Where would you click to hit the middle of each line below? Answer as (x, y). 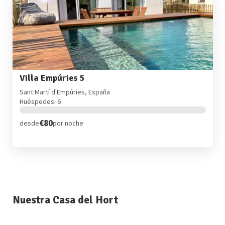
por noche (68, 123)
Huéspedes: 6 (40, 101)
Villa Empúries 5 (52, 78)
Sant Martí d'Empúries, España (65, 92)
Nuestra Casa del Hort (65, 200)
